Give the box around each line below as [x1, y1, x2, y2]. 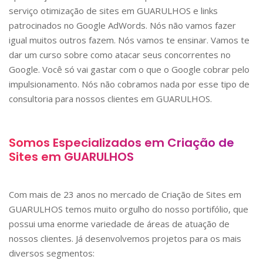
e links [191, 5, 218, 17]
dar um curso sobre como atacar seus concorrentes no [9, 49, 231, 61]
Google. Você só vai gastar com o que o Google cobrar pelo [9, 63, 249, 76]
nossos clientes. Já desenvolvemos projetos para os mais [9, 232, 241, 245]
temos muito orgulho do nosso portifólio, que [63, 203, 248, 215]
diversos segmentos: [9, 247, 95, 259]
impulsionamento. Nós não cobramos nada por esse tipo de [9, 78, 249, 90]
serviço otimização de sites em [9, 5, 137, 17]
